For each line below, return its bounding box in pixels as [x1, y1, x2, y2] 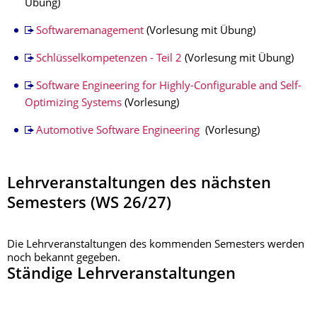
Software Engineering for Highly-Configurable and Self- [35, 81, 301, 92]
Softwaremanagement [35, 26, 144, 37]
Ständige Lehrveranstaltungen [7, 267, 236, 282]
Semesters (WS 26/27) [7, 197, 171, 212]
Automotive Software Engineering [35, 126, 202, 137]
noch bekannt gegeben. [7, 253, 120, 264]
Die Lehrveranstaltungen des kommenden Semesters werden [7, 240, 304, 250]
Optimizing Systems [25, 98, 122, 109]
